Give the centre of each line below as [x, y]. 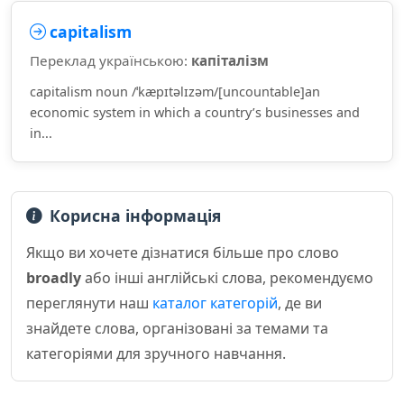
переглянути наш [89, 303]
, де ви [300, 303]
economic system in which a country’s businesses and [195, 112]
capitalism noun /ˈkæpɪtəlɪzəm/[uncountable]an [175, 92]
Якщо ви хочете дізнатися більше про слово [183, 252]
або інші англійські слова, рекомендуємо [227, 278]
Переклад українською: [110, 60]
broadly [54, 278]
